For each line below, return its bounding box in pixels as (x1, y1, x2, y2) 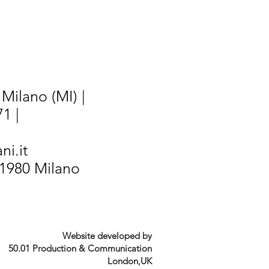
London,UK (107, 255, 152, 267)
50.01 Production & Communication (8, 242, 152, 254)
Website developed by (62, 229, 152, 241)
